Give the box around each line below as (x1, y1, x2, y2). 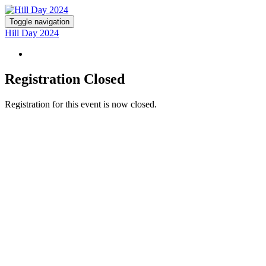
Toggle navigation (9, 17, 69, 26)
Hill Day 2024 (5, 28, 59, 38)
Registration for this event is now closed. (5, 99, 157, 109)
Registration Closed (5, 71, 125, 87)
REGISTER (28, 48, 68, 59)
